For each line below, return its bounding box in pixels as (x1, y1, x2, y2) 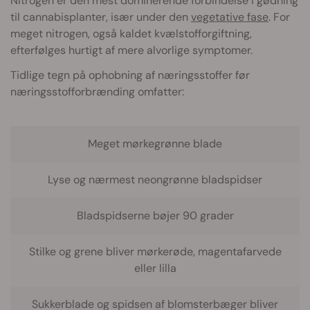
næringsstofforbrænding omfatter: (10, 84, 184, 99)
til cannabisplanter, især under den (10, 9, 191, 24)
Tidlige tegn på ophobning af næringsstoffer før (10, 67, 250, 82)
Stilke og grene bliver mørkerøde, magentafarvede (28, 244, 282, 259)
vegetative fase (191, 9, 268, 24)
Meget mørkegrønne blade (88, 136, 222, 151)
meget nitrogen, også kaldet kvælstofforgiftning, (10, 26, 252, 41)
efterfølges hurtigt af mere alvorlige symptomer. (10, 42, 253, 57)
